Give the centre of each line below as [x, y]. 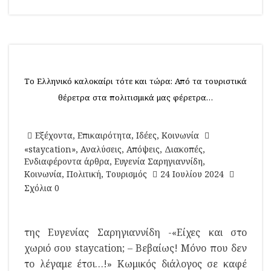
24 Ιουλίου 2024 [192, 174]
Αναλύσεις [101, 149]
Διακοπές [184, 149]
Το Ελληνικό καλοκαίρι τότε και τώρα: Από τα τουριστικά [135, 81]
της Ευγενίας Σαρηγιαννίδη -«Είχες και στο [135, 232]
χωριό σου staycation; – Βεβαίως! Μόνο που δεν [135, 248]
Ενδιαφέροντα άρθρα [67, 161]
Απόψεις [143, 149]
